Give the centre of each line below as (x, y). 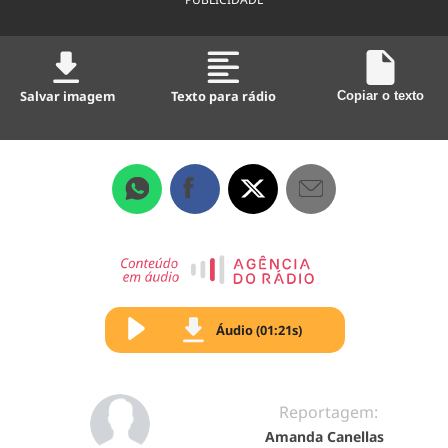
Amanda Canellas (324, 436)
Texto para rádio (224, 95)
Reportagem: (328, 411)
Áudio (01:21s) (259, 329)
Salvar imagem (68, 95)
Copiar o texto (380, 95)
